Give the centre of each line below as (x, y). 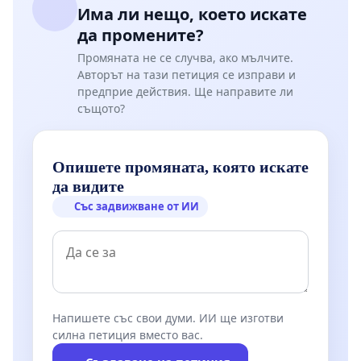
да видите (88, 187)
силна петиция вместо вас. (128, 335)
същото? (101, 108)
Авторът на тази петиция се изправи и (187, 74)
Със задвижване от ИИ (137, 207)
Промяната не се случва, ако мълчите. (185, 57)
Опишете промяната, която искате (180, 167)
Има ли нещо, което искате (192, 14)
